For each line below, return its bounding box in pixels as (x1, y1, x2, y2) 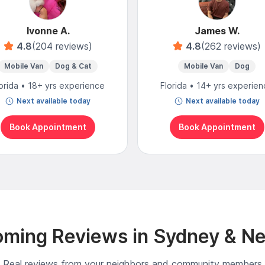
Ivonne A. (26, 24, 70, 37)
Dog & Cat (55, 61, 92, 70)
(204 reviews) (31, 40, 92, 52)
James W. (194, 24, 240, 37)
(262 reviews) (201, 40, 261, 52)
